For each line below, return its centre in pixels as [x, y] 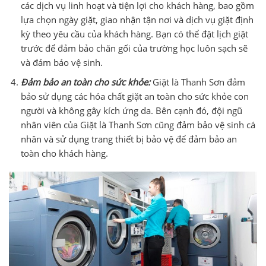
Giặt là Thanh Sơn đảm [197, 82]
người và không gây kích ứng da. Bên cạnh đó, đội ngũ [131, 110]
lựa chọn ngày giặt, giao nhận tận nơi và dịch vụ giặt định [137, 19]
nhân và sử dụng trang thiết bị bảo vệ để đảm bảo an [129, 139]
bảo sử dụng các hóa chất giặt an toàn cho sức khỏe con [134, 96]
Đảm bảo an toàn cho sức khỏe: [85, 82]
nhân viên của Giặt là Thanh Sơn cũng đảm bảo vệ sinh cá [138, 124]
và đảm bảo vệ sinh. [61, 62]
